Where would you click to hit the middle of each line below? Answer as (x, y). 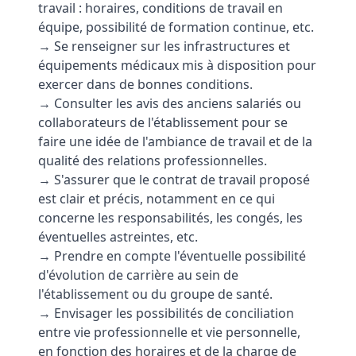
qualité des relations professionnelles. (153, 161)
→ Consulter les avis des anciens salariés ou (170, 103)
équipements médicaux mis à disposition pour (177, 65)
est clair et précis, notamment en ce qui (157, 199)
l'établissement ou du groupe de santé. (155, 294)
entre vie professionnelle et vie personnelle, (169, 332)
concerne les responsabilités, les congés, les (170, 218)
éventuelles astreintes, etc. (118, 237)
